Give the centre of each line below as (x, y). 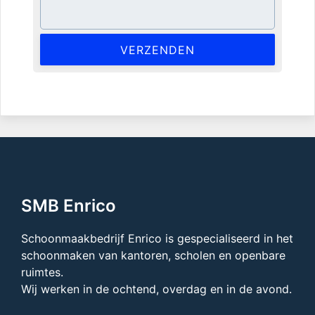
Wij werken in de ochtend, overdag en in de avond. (156, 289)
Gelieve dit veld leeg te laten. (116, 41)
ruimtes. (42, 272)
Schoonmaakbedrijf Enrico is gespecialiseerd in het (157, 239)
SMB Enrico (69, 206)
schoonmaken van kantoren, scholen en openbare (153, 256)
